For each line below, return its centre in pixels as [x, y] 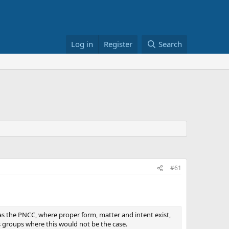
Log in [82, 44]
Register [118, 44]
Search [170, 44]
